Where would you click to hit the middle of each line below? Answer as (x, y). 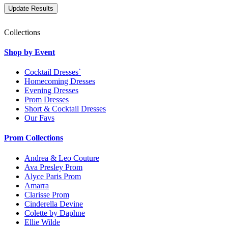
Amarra (37, 185)
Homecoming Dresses (60, 81)
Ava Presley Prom (53, 167)
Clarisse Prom (47, 194)
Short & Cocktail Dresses (65, 109)
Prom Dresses (47, 100)
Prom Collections (34, 138)
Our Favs (39, 118)
